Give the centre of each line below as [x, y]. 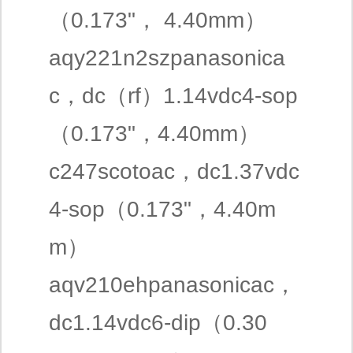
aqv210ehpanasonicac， [173, 285]
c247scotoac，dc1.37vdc [174, 171]
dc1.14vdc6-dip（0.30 [158, 323]
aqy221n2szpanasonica [167, 58]
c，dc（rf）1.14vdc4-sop [173, 96]
